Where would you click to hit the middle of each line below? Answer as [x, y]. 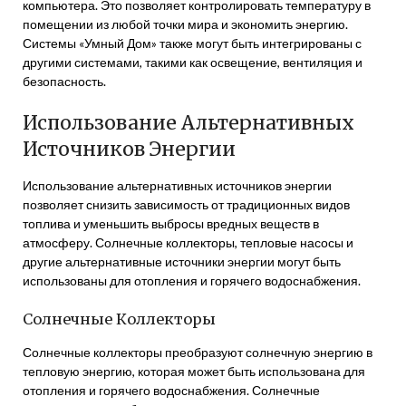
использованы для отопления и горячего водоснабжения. [192, 280]
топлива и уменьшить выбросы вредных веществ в [171, 223]
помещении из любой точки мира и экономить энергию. [185, 24]
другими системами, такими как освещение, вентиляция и [193, 62]
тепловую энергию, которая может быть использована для [194, 371]
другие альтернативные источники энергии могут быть [182, 261]
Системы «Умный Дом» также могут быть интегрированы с [192, 43]
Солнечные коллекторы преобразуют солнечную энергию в [198, 352]
